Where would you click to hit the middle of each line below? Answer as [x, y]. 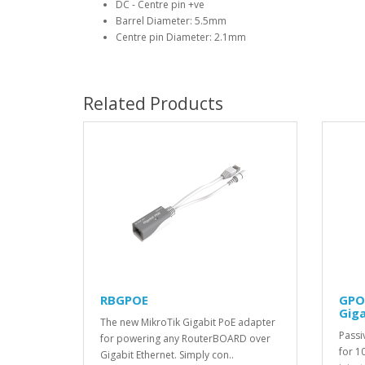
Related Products [153, 104]
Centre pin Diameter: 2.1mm [181, 37]
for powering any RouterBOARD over [185, 339]
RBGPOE [124, 300]
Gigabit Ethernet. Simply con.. [167, 355]
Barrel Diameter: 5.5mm [171, 21]
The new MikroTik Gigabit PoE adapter [188, 323]
